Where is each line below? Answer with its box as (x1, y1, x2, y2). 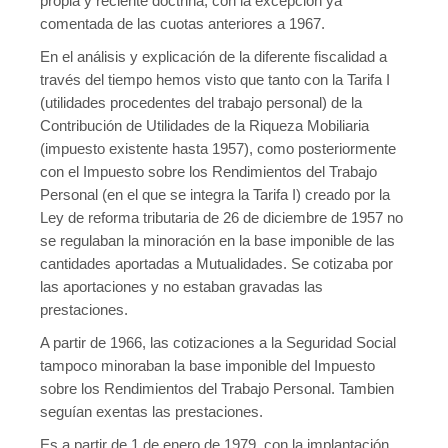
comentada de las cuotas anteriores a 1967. (40, 15, 325, 32)
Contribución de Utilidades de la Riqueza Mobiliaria (40, 117, 369, 134)
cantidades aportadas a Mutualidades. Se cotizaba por (40, 255, 393, 272)
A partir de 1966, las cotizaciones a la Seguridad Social (40, 334, 396, 351)
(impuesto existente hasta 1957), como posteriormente (40, 140, 396, 157)
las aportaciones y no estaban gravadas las (40, 278, 323, 295)
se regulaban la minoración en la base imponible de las (40, 232, 395, 249)
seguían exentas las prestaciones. (40, 403, 263, 420)
